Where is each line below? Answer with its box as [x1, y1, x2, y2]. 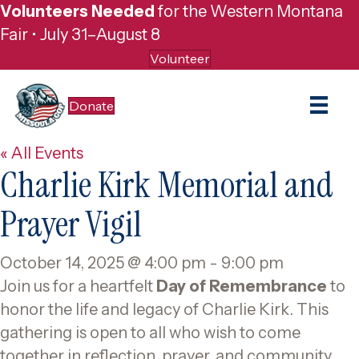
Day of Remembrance [156, 276, 327, 296]
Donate [69, 97, 114, 114]
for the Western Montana [155, 2, 343, 21]
